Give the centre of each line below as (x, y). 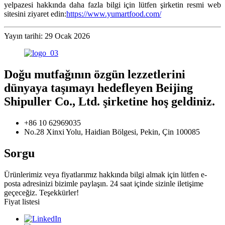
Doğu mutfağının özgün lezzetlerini (95, 75)
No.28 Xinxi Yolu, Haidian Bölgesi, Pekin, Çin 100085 (112, 132)
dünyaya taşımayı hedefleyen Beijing (98, 88)
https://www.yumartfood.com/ (114, 14)
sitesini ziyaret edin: (35, 14)
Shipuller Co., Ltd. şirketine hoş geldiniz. (109, 102)
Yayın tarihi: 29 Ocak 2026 (47, 36)
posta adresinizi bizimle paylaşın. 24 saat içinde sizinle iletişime (104, 184)
